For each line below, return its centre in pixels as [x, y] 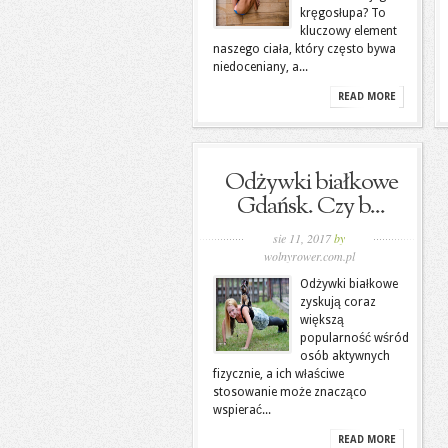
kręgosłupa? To [343, 13]
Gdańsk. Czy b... [311, 207]
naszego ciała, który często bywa [304, 49]
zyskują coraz [338, 302]
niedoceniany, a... [260, 67]
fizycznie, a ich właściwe [278, 374]
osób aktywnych [345, 356]
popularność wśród [354, 338]
